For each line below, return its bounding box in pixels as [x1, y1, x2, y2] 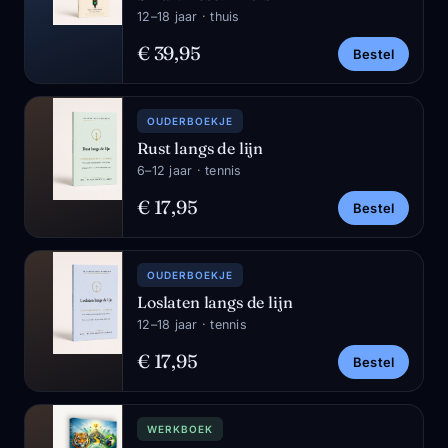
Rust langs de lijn [137, 138, 264, 158]
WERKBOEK [147, 423, 213, 435]
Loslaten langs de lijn [137, 292, 293, 312]
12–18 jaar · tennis [137, 317, 247, 332]
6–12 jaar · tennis [137, 163, 242, 178]
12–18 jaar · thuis [137, 9, 240, 24]
